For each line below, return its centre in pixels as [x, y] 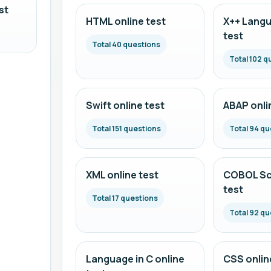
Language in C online [135, 259]
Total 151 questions [127, 129]
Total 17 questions [125, 198]
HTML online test [126, 21]
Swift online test [126, 105]
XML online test [122, 175]
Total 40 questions [126, 44]
